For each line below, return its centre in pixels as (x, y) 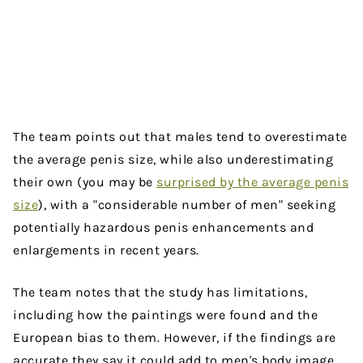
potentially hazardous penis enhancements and (163, 228)
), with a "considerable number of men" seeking (187, 205)
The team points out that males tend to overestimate (180, 137)
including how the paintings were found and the (165, 315)
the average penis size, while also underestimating (173, 160)
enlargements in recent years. (108, 250)
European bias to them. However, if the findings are (175, 338)
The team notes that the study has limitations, (160, 293)
